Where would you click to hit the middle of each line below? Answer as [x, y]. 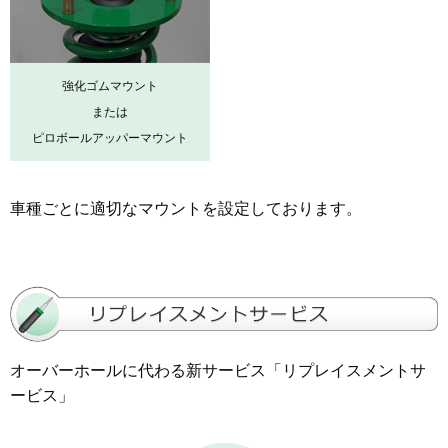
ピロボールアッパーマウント [110, 137]
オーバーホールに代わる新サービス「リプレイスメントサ [218, 370]
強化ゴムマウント [110, 85]
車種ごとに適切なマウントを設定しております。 [186, 208]
